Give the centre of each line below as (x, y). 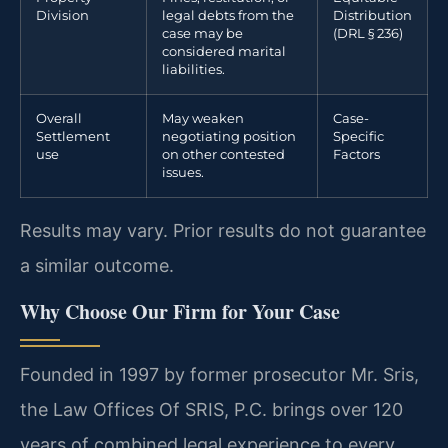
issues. (183, 173)
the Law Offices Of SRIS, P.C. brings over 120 (211, 409)
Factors (356, 155)
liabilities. (193, 70)
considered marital (224, 52)
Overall (59, 119)
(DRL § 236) (368, 34)
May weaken (203, 119)
